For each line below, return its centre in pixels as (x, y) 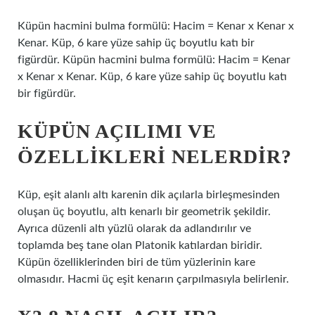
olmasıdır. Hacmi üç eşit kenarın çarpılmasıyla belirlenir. (153, 279)
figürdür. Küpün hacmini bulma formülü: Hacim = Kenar (154, 60)
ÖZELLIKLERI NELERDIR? (155, 156)
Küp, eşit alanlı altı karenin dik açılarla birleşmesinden (149, 195)
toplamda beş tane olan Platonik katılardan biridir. (140, 245)
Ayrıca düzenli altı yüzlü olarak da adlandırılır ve (134, 229)
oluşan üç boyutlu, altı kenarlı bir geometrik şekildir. (144, 212)
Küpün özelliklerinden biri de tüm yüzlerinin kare (136, 262)
